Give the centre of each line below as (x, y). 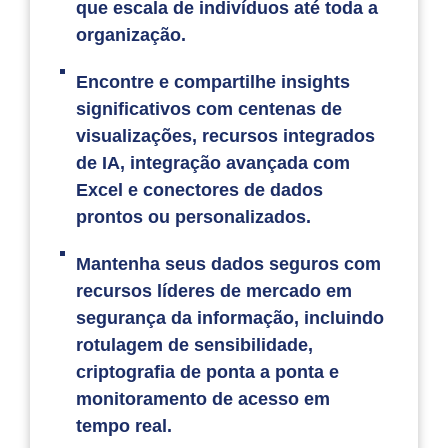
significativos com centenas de (209, 109)
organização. (131, 35)
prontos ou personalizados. (194, 217)
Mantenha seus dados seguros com (229, 264)
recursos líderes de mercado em (214, 291)
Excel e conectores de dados (200, 190)
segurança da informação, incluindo (230, 318)
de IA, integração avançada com (213, 163)
